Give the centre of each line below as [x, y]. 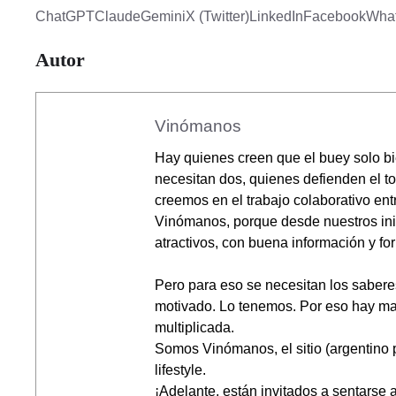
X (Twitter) [217, 17]
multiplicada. [194, 328]
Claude [118, 17]
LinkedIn [276, 17]
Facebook [335, 17]
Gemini [163, 17]
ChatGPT [65, 17]
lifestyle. [180, 370]
